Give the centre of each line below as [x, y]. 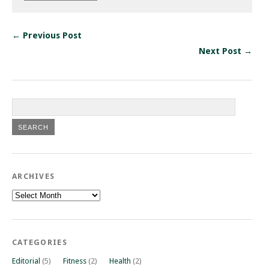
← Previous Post [47, 35]
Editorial [26, 261]
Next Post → [225, 51]
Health [120, 261]
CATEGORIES [40, 242]
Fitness [75, 261]
